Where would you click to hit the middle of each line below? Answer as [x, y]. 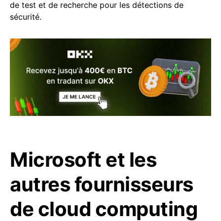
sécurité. [26, 17]
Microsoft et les [83, 159]
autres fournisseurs [102, 184]
